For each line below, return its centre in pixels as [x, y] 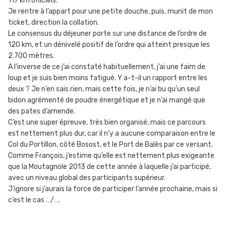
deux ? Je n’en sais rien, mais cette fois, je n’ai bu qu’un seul [104, 89]
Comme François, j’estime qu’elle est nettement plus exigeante [111, 156]
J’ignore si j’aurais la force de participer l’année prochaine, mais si [113, 189]
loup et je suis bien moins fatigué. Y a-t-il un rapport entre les [108, 78]
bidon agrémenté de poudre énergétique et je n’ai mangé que [107, 100]
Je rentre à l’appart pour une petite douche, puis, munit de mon [110, 12]
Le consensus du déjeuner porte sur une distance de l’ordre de [107, 34]
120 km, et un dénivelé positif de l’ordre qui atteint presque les [109, 45]
